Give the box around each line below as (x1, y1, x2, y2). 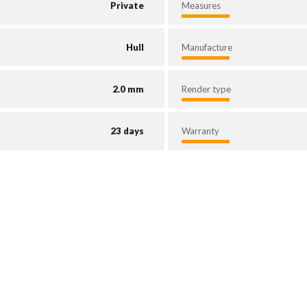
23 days (110, 125, 144, 137)
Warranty (182, 125, 219, 137)
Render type (182, 84, 231, 95)
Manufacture (182, 42, 232, 53)
